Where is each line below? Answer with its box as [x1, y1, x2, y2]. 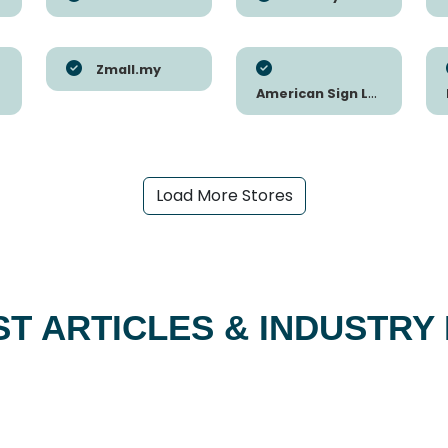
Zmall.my [96, 61, 161, 79]
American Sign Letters [256, 85, 368, 103]
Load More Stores [155, 184, 293, 208]
